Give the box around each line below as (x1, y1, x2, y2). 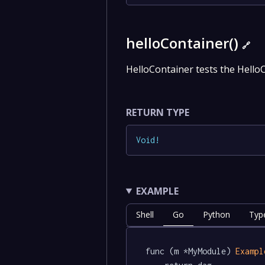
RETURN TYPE (125, 105, 189, 119)
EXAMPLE (135, 184, 179, 198)
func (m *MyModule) (145, 246, 235, 257)
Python (202, 208, 230, 220)
